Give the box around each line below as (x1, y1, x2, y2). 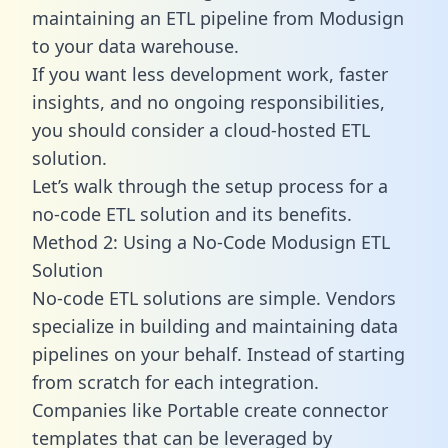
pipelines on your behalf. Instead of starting (32, 341, 405, 366)
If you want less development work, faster (32, 61, 388, 86)
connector (302, 397, 388, 422)
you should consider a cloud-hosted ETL (32, 117, 370, 142)
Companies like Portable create (32, 397, 302, 422)
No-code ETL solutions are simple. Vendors (32, 285, 396, 310)
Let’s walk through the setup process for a (32, 173, 388, 198)
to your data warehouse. (32, 33, 239, 58)
